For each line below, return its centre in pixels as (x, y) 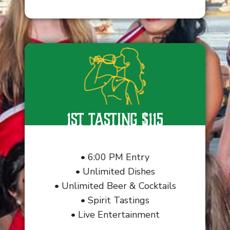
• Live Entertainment (115, 215)
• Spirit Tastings (115, 200)
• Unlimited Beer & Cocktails (115, 186)
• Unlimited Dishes (115, 171)
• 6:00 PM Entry (115, 157)
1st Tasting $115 (115, 119)
